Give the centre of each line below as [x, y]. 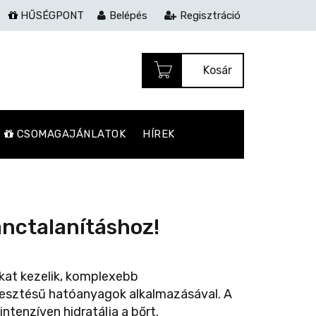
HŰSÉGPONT [51, 16]
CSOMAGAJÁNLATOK [70, 134]
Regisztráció [210, 16]
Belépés [128, 16]
